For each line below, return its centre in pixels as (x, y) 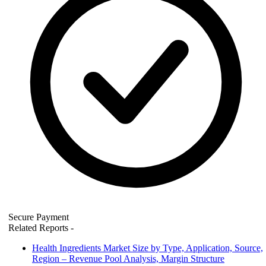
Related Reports (39, 227)
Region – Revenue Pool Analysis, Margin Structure (128, 258)
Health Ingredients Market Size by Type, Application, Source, (148, 248)
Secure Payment (39, 217)
